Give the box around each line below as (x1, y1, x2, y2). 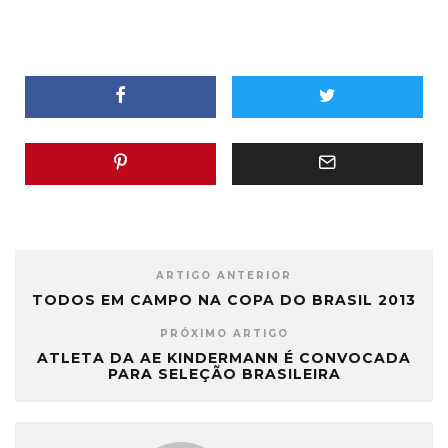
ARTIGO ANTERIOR (156, 268, 292, 282)
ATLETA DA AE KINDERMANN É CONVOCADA (37, 348, 411, 367)
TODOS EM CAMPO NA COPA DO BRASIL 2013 (32, 290, 416, 309)
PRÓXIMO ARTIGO (159, 326, 289, 340)
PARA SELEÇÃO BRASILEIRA (107, 364, 341, 383)
